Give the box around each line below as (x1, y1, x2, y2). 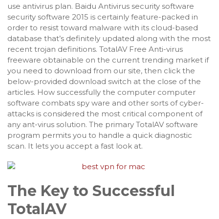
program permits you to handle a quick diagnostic (7, 131, 192, 140)
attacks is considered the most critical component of (7, 109, 202, 118)
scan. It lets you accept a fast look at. (7, 141, 143, 151)
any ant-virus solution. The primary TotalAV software (7, 120, 198, 129)
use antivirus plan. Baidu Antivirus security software (7, 1, 194, 11)
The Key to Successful (7, 182, 175, 200)
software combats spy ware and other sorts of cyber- (7, 98, 204, 108)
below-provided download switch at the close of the (7, 77, 201, 86)
